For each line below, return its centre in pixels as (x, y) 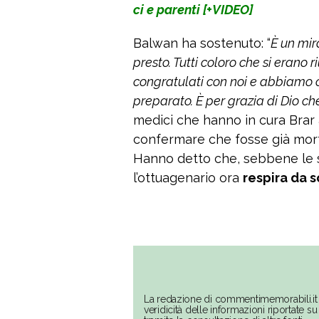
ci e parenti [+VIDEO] (193, 10)
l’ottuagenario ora (188, 178)
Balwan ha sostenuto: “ (202, 43)
